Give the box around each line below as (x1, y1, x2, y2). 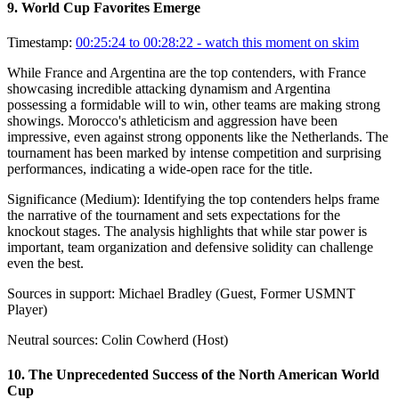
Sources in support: (7, 285, 115, 301)
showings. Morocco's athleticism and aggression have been (7, 112, 338, 128)
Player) (7, 301, 47, 317)
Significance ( (7, 191, 85, 207)
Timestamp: (7, 34, 72, 50)
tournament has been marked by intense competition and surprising (7, 144, 381, 160)
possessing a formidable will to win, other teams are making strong (7, 96, 380, 112)
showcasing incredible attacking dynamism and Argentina (7, 80, 330, 96)
